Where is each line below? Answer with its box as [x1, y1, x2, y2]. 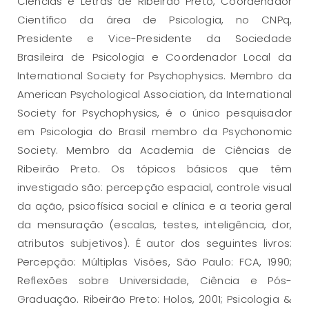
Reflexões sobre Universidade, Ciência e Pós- [17, 273, 292, 288]
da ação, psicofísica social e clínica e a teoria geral [17, 199, 292, 214]
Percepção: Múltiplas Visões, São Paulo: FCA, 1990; [17, 255, 292, 270]
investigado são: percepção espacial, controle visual [17, 180, 292, 195]
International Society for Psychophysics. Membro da [17, 68, 292, 83]
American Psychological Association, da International [17, 87, 292, 102]
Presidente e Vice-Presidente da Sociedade [17, 31, 292, 46]
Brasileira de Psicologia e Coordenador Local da [17, 50, 292, 65]
